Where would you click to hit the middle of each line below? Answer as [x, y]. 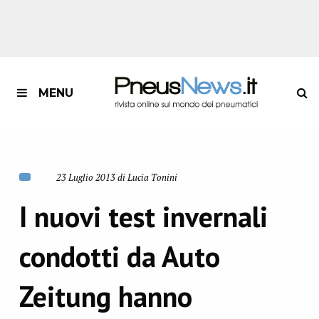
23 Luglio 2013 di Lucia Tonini [116, 178]
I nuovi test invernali [143, 216]
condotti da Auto [119, 256]
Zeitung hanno [105, 296]
